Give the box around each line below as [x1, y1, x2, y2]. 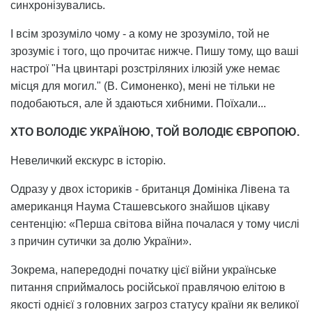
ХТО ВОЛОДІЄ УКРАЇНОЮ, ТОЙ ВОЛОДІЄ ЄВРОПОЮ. [10, 125, 299, 138]
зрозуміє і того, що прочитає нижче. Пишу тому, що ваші [10, 45, 299, 57]
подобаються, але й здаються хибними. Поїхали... [10, 97, 266, 109]
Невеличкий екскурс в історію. [10, 154, 166, 166]
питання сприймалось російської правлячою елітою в [10, 281, 286, 293]
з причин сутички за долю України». [10, 235, 192, 247]
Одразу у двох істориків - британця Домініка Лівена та [10, 182, 290, 195]
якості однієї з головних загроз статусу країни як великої [10, 298, 299, 311]
